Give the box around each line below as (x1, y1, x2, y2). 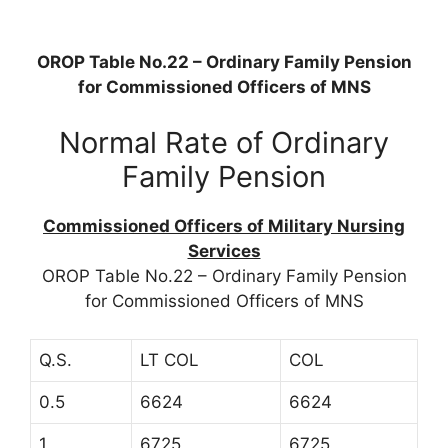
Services (187, 240, 261, 261)
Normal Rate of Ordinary (59, 124, 389, 160)
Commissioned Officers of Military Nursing (43, 215, 405, 236)
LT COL (140, 350, 199, 370)
